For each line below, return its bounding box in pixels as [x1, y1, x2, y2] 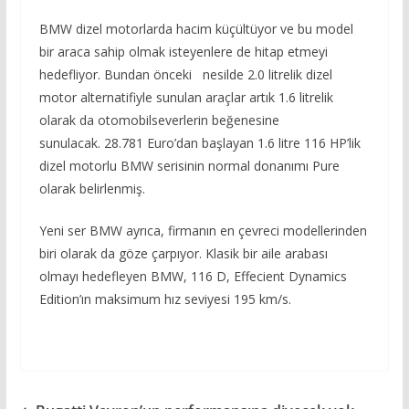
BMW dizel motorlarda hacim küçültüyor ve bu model [38, 19, 353, 37]
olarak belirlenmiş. [38, 179, 145, 197]
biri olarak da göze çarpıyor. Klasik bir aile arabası [38, 244, 328, 262]
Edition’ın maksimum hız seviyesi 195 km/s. [38, 289, 291, 308]
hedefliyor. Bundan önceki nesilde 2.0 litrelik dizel [38, 65, 332, 83]
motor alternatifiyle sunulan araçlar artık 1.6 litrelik [38, 88, 333, 106]
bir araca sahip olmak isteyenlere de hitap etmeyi [38, 42, 328, 60]
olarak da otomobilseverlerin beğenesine [38, 110, 279, 129]
